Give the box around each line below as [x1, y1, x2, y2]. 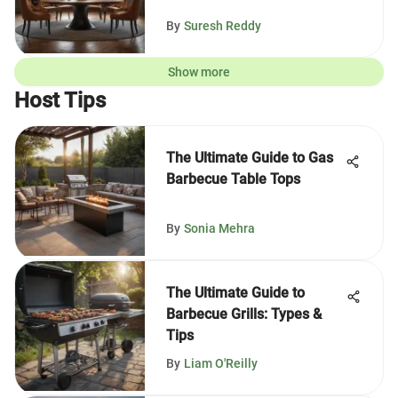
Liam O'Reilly [184, 356, 258, 370]
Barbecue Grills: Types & [166, 306, 322, 322]
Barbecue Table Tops [166, 171, 300, 187]
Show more [168, 65, 230, 79]
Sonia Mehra [184, 221, 255, 235]
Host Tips [14, 88, 106, 113]
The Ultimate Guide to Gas [166, 149, 333, 166]
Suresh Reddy [184, 19, 261, 33]
